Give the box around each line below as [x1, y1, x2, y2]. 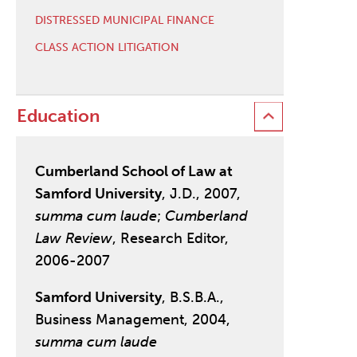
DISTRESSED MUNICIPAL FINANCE [34, 13, 214, 27]
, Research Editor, [112, 229, 229, 248]
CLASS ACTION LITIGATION [34, 40, 179, 54]
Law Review [34, 229, 112, 248]
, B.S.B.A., [161, 288, 224, 307]
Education [16, 105, 100, 127]
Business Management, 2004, [34, 311, 230, 329]
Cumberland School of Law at [34, 163, 233, 181]
